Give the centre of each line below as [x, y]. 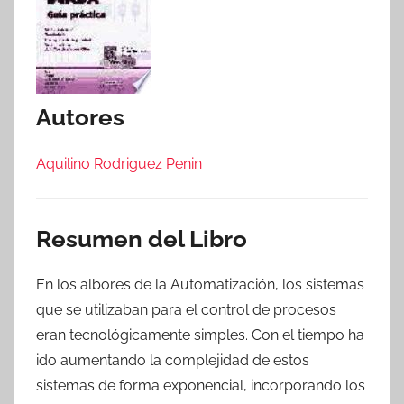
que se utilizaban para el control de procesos [186, 310]
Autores [80, 117]
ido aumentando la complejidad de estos [173, 360]
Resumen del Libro [142, 239]
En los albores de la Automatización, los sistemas [200, 285]
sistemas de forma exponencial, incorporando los [201, 386]
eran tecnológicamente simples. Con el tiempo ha [200, 335]
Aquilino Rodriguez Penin [119, 163]
